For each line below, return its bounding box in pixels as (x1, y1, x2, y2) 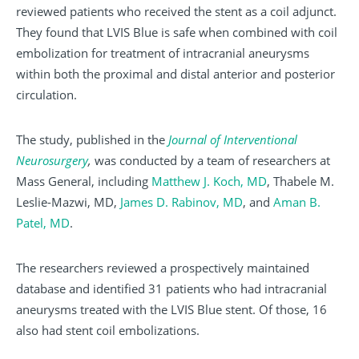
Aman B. (273, 194, 321, 211)
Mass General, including (16, 173, 151, 190)
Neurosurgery (16, 152, 88, 169)
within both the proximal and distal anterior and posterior (16, 66, 335, 83)
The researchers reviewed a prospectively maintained (16, 260, 309, 276)
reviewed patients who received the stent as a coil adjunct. (16, 3, 337, 20)
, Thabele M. (267, 173, 334, 190)
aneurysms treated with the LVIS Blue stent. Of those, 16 (16, 301, 327, 318)
